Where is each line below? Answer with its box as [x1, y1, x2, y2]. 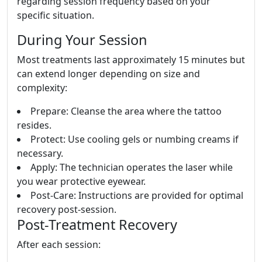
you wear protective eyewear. [17, 175, 146, 188]
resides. [17, 119, 51, 132]
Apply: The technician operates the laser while [30, 161, 233, 174]
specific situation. [17, 9, 94, 22]
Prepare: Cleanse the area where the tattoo [30, 105, 222, 118]
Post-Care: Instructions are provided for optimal [30, 189, 243, 202]
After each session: [17, 238, 101, 251]
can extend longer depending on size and [17, 67, 200, 81]
